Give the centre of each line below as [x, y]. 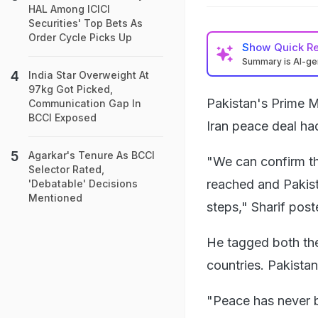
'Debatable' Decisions [83, 183]
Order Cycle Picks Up [80, 37]
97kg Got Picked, [71, 89]
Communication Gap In [85, 103]
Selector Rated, [66, 169]
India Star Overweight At [89, 75]
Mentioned [55, 198]
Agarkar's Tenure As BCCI [92, 155]
